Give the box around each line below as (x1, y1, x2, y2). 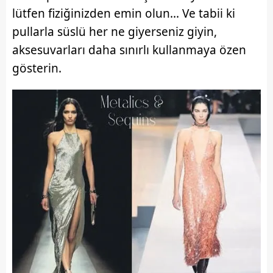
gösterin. (12, 60, 62, 77)
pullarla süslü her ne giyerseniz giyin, (12, 24, 217, 40)
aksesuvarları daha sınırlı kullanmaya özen (12, 42, 246, 58)
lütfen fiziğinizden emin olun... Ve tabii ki (12, 5, 235, 22)
